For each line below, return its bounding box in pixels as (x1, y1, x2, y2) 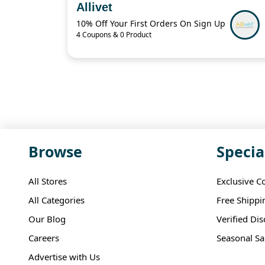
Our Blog (28, 213, 66, 225)
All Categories (28, 194, 85, 206)
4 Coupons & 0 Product (76, 30, 151, 40)
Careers (28, 232, 59, 244)
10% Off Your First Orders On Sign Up (76, 18, 225, 30)
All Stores (28, 175, 67, 188)
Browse (28, 141, 82, 162)
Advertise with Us (28, 251, 100, 263)
